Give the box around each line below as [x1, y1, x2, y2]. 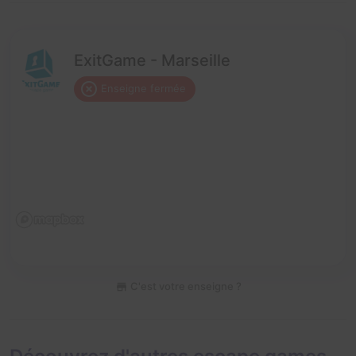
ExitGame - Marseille [74, 51, 230, 71]
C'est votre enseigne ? [127, 279, 242, 292]
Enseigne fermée [100, 82, 186, 95]
